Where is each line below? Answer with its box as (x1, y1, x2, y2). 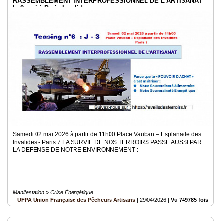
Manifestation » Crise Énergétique (13, 189, 93, 195)
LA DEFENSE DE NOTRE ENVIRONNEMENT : (13, 147, 138, 153)
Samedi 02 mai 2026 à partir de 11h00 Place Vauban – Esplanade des (13, 131, 201, 138)
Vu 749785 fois (171, 197, 208, 203)
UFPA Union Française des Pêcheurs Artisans (17, 197, 135, 203)
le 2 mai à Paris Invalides (13, 4, 90, 12)
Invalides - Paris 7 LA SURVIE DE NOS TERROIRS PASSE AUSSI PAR (13, 139, 202, 146)
